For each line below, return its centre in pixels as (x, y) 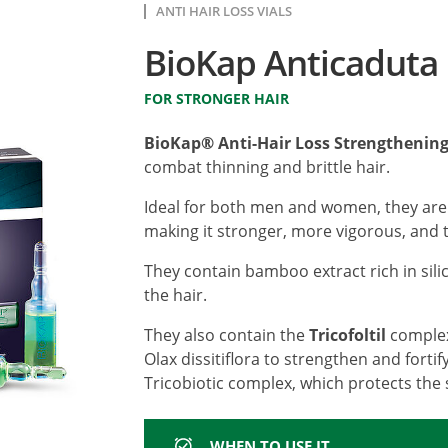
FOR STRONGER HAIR (216, 98)
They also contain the (226, 334)
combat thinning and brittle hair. (267, 166)
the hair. (175, 294)
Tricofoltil (349, 334)
